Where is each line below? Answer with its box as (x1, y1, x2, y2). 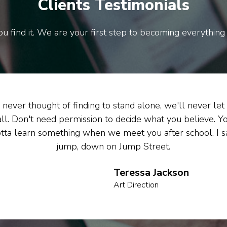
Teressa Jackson (113, 166, 189, 179)
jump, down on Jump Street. (57, 140, 170, 153)
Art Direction (113, 179, 159, 191)
